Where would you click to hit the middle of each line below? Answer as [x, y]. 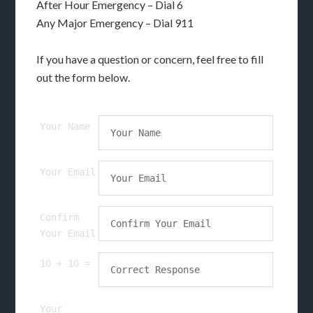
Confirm [60, 218]
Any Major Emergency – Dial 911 [115, 23]
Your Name [65, 127]
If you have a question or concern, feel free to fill [150, 59]
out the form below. [83, 78]
